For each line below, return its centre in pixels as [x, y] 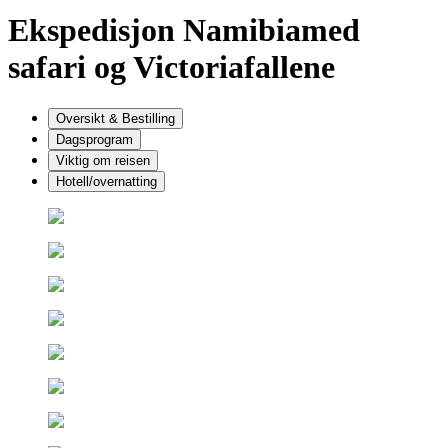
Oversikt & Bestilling [115, 118]
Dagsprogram [94, 139]
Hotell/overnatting [106, 181]
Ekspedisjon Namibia [154, 30]
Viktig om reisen [103, 160]
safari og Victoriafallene [171, 67]
